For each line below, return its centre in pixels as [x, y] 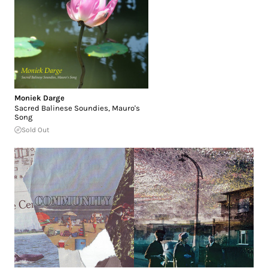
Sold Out [36, 130]
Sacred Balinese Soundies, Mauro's [77, 108]
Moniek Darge [39, 98]
